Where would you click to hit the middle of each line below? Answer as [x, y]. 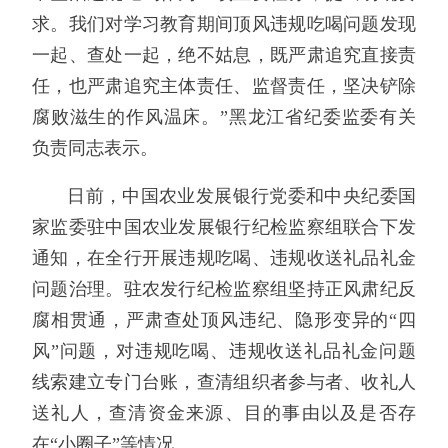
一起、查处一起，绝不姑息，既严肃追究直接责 [224, 54]
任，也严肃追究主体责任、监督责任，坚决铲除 [224, 85]
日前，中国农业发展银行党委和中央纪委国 [241, 196]
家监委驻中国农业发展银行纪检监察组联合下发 [224, 227]
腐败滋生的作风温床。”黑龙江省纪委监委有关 [224, 116]
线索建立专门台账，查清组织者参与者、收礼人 [224, 382]
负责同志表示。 [95, 147]
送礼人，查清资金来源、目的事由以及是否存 [224, 413]
